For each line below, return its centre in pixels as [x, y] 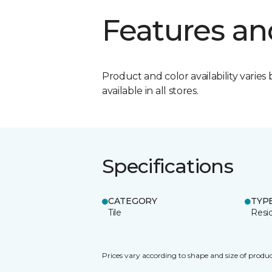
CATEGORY [133, 201]
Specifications [168, 166]
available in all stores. [150, 90]
